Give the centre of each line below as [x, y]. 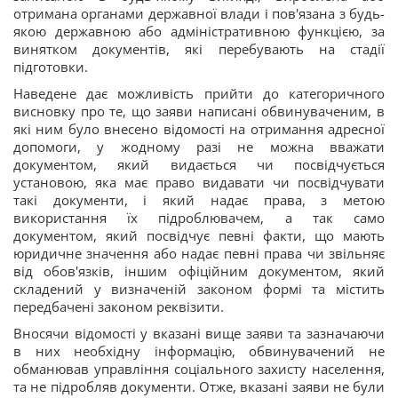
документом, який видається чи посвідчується [199, 164]
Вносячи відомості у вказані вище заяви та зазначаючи [199, 333]
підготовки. [51, 67]
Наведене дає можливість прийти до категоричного [199, 93]
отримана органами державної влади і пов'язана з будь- [199, 13]
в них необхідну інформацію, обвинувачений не [199, 351]
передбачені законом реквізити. [119, 306]
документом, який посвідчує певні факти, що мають [199, 235]
